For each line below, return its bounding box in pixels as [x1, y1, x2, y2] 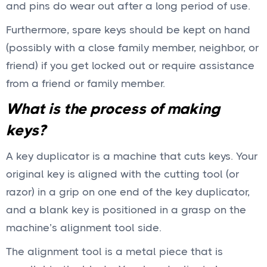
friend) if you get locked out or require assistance [6, 60, 254, 72]
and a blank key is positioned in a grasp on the [6, 204, 246, 216]
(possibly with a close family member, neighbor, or [6, 42, 259, 54]
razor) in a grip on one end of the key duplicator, [6, 186, 250, 198]
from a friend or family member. [6, 77, 165, 89]
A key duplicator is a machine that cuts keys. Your [6, 150, 257, 162]
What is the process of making [6, 100, 220, 117]
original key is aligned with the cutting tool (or [6, 168, 239, 180]
